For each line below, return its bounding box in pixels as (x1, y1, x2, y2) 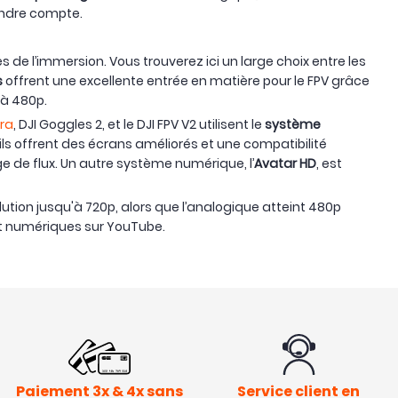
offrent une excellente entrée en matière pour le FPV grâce (3, 72, 370, 91)
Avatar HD (254, 155, 316, 173)
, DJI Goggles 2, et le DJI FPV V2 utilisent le (13, 115, 265, 134)
